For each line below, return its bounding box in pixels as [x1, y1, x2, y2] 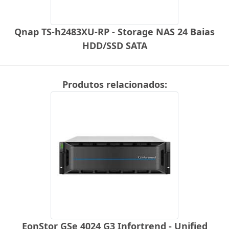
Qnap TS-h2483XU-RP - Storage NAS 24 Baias [14, 25, 215, 38]
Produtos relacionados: [62, 78, 167, 90]
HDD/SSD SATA [82, 39, 147, 52]
